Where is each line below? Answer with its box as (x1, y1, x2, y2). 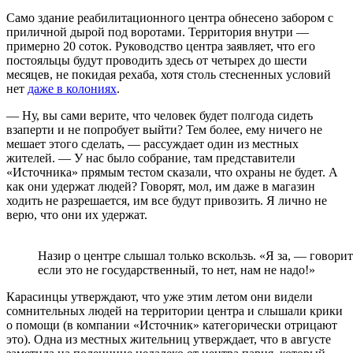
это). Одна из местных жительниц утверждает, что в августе (6, 332, 331, 346)
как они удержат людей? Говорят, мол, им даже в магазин (6, 179, 315, 193)
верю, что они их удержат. (6, 207, 147, 221)
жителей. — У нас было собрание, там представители (6, 150, 295, 165)
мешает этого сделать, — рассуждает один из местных (6, 136, 299, 150)
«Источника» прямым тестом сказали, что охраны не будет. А (6, 165, 338, 179)
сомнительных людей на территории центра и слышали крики (6, 303, 343, 318)
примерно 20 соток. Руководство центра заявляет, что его (6, 39, 315, 53)
